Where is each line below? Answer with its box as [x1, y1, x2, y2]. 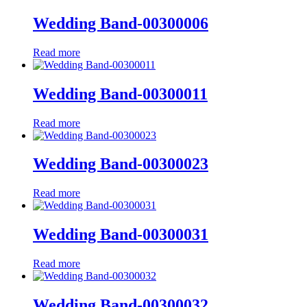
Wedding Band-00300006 [33, 14, 208, 32]
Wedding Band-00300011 [33, 84, 208, 103]
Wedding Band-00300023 [33, 155, 208, 173]
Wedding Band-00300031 [33, 225, 208, 244]
